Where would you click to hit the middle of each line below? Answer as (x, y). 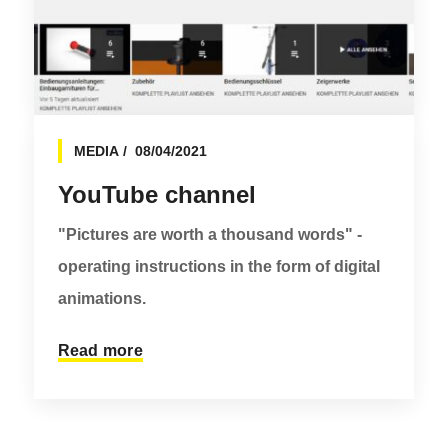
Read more (100, 351)
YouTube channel (156, 195)
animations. (101, 299)
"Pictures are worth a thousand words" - (209, 235)
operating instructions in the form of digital (218, 267)
